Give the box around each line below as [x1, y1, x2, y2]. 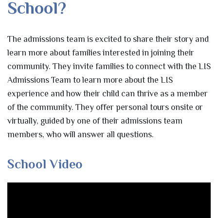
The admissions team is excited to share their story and [7, 34, 209, 44]
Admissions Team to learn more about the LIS [7, 75, 173, 85]
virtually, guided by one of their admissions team [7, 116, 182, 126]
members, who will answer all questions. [7, 129, 154, 140]
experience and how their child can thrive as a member [7, 89, 208, 99]
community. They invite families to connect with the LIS [7, 61, 211, 72]
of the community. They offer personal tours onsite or [7, 102, 203, 112]
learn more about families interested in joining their [7, 48, 194, 58]
